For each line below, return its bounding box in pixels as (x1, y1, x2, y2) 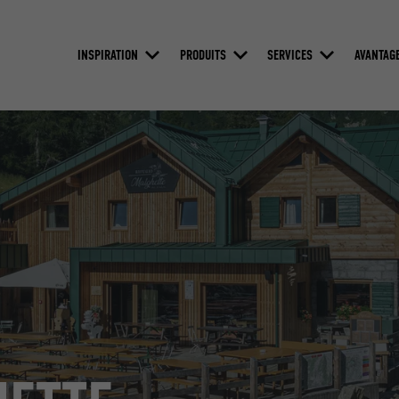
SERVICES (267, 45, 313, 63)
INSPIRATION (77, 45, 138, 63)
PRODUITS (179, 45, 226, 63)
